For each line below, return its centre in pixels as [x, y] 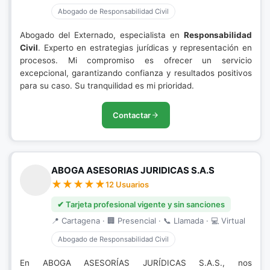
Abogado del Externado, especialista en [102, 35]
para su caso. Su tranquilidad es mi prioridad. [107, 86]
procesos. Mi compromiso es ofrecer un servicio [136, 60]
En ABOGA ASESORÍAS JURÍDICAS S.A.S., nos [136, 263]
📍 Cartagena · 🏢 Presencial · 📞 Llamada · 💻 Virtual [148, 221]
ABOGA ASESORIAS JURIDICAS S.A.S [133, 170]
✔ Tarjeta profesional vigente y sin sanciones [141, 204]
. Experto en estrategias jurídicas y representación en [145, 48]
